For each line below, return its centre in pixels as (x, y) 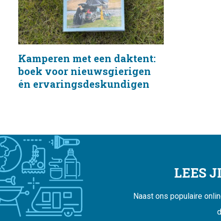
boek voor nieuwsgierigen (85, 71)
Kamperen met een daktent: (87, 58)
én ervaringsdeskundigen (84, 84)
